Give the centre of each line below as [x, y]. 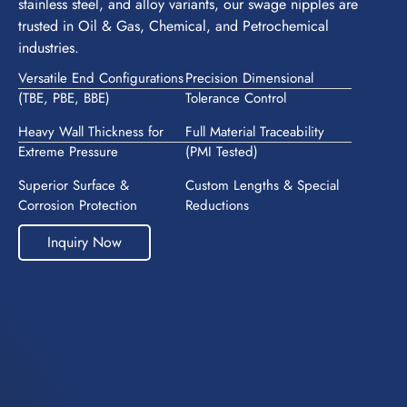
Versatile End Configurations [101, 79]
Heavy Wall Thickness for [91, 132]
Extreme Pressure [68, 152]
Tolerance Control [235, 99]
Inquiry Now [84, 243]
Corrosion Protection [78, 206]
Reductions [217, 206]
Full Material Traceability [254, 132]
